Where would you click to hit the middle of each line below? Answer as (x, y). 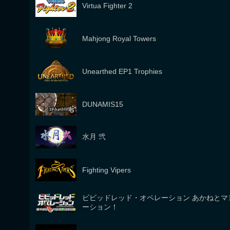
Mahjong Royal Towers (119, 39)
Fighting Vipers (107, 170)
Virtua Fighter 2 (107, 6)
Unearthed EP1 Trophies (122, 71)
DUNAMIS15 (103, 104)
